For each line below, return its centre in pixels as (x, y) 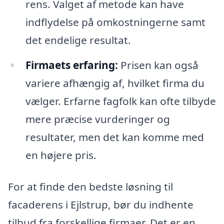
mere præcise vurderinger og (97, 119)
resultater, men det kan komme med (114, 137)
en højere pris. (61, 155)
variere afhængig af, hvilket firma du (115, 83)
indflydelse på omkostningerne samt (115, 22)
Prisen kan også (158, 65)
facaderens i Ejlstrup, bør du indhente (101, 205)
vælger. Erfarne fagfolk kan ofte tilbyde (120, 101)
